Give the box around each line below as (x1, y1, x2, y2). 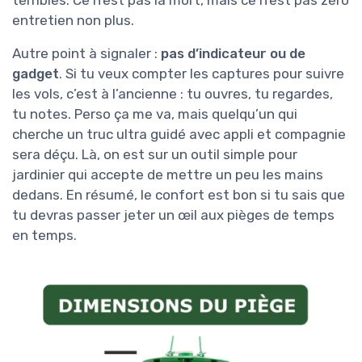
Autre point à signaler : (12, 45, 161, 62)
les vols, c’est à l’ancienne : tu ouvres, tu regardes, (12, 86, 333, 103)
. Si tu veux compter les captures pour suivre (59, 65, 344, 82)
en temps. (12, 227, 77, 244)
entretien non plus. (12, 12, 134, 29)
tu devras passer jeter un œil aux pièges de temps (12, 207, 335, 224)
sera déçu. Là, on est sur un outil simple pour (12, 146, 297, 163)
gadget (12, 65, 59, 82)
